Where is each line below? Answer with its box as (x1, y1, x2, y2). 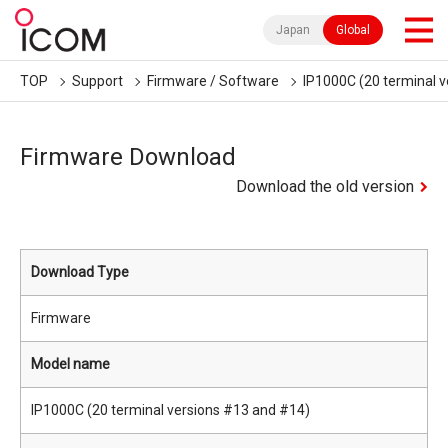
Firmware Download (20, 143, 236, 171)
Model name (31, 356, 110, 372)
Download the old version (236, 177, 415, 196)
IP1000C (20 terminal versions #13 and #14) (31, 402, 310, 418)
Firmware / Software (147, 73, 279, 89)
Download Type (31, 264, 129, 280)
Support (72, 73, 123, 89)
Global (336, 23, 370, 37)
